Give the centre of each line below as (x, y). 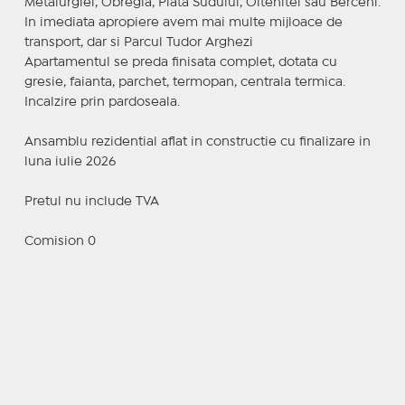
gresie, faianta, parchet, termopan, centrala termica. (184, 82)
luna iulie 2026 (70, 161)
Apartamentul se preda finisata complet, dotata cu (180, 62)
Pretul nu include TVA (91, 201)
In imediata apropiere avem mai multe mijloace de (183, 22)
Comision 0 (60, 241)
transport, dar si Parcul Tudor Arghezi (138, 42)
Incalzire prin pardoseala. (102, 102)
